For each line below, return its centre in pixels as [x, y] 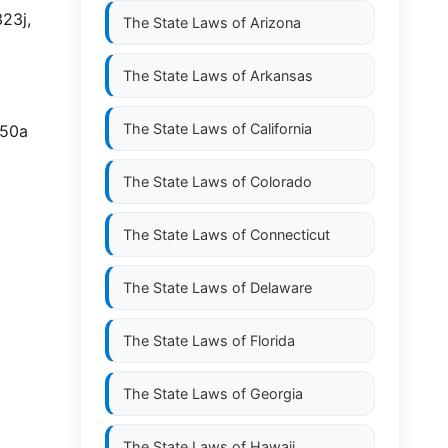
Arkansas [281, 75]
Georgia [276, 393]
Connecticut [290, 234]
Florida [272, 340]
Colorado [281, 181]
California [281, 128]
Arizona [275, 22]
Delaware [281, 287]
